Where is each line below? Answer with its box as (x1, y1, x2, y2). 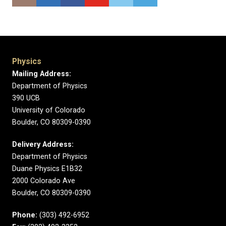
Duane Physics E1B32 (12, 164, 82, 173)
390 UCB (12, 94, 40, 102)
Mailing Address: (12, 70, 71, 78)
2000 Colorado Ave (12, 177, 75, 185)
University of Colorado (12, 106, 85, 115)
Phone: (12, 211, 37, 219)
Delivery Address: (12, 140, 74, 149)
